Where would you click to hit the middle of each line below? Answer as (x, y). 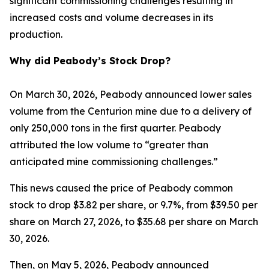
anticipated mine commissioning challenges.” (114, 162)
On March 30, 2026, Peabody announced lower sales (131, 94)
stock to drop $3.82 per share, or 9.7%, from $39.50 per (134, 205)
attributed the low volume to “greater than (109, 145)
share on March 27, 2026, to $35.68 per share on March (134, 222)
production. (36, 34)
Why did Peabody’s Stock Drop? (90, 61)
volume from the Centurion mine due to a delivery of (131, 111)
